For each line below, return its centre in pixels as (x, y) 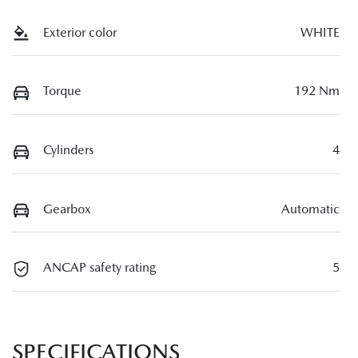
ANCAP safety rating (99, 268)
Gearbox (67, 209)
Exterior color (80, 32)
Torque (62, 91)
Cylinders (68, 149)
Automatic (310, 209)
